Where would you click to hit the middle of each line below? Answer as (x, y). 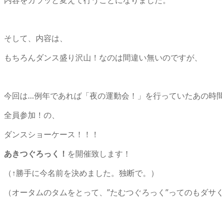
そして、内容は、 (36, 38)
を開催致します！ (99, 153)
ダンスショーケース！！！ (52, 134)
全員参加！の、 (32, 115)
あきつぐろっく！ (36, 153)
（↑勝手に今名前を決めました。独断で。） (81, 173)
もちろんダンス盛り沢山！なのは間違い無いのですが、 (103, 57)
